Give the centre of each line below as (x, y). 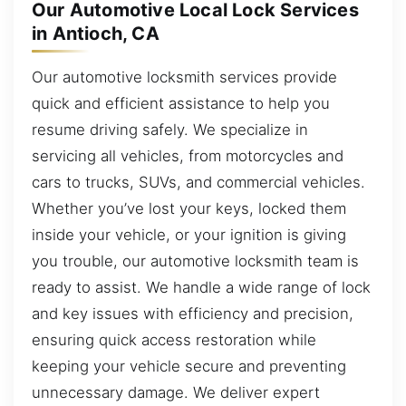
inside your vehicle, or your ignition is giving (189, 234)
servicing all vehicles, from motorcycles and (188, 155)
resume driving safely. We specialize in (170, 129)
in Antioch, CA (96, 33)
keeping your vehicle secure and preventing (189, 366)
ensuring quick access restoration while (174, 339)
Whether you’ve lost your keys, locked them (189, 208)
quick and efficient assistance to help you (181, 103)
